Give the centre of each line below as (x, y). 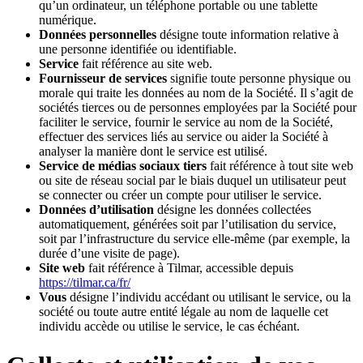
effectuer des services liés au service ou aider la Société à (184, 136)
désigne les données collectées (233, 209)
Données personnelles (98, 34)
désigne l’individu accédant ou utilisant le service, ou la (209, 297)
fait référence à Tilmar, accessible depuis (189, 267)
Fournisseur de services (103, 78)
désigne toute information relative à (248, 34)
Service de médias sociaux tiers (123, 165)
